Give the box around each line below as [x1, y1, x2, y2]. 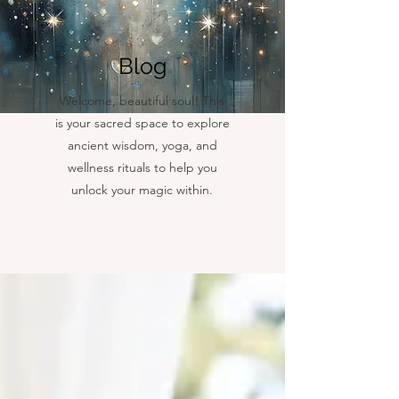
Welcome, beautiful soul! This [60, 93, 224, 110]
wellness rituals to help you [67, 159, 217, 176]
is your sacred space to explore [54, 115, 230, 132]
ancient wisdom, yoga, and [67, 137, 217, 154]
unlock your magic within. [71, 182, 213, 199]
